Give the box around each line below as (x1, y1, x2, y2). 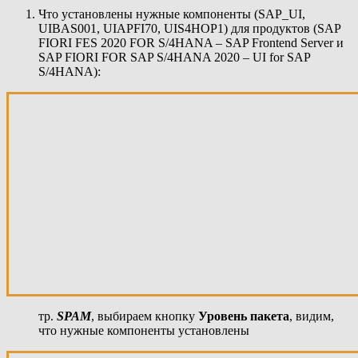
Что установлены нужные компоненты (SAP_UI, (38, 6, 305, 21)
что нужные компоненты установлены (38, 323, 249, 337)
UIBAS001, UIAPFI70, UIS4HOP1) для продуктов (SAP (38, 21, 340, 35)
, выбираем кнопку (91, 308, 198, 323)
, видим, (289, 308, 334, 323)
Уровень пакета (198, 308, 289, 323)
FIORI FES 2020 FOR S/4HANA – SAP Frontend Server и (38, 35, 344, 50)
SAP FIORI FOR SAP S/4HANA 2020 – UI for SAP (38, 50, 310, 64)
